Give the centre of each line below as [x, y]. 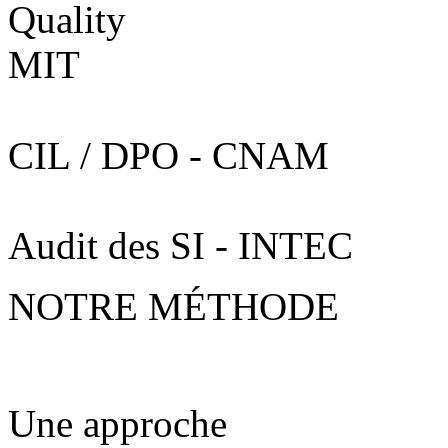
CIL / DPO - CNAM [168, 156]
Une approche [117, 424]
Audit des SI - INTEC [180, 246]
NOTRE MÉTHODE [173, 307]
